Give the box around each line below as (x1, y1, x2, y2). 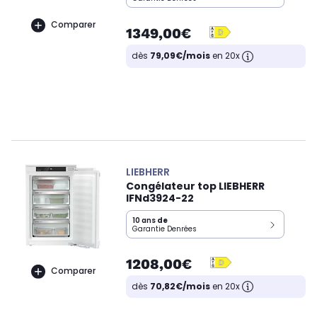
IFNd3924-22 (126, 190, 194, 205)
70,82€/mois (150, 279, 210, 292)
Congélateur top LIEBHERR (126, 178, 265, 193)
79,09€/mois (150, 49, 210, 62)
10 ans (132, 214, 156, 226)
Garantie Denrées (132, 223, 197, 234)
